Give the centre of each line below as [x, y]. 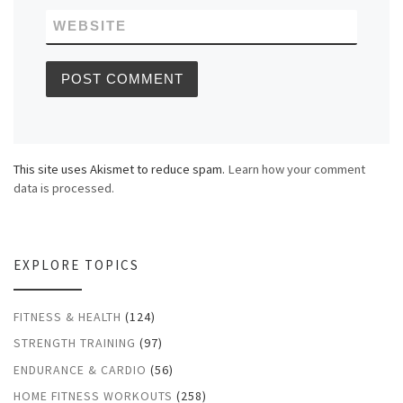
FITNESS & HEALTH [67, 316]
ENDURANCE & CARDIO [80, 369]
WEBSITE [90, 27]
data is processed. [64, 188]
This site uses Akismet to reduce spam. [121, 170]
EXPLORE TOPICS [76, 264]
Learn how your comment [296, 170]
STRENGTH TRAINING [75, 343]
